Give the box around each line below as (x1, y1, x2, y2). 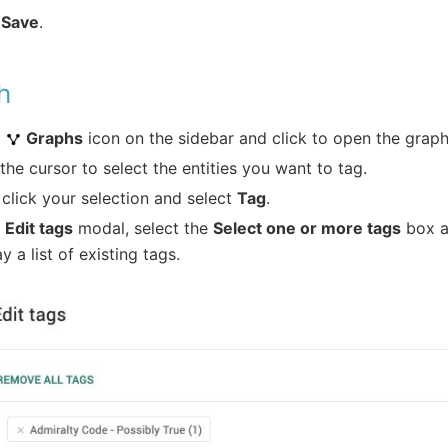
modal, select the (73, 217, 214, 238)
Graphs (26, 127, 84, 148)
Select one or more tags (213, 217, 402, 238)
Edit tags (5, 217, 74, 238)
